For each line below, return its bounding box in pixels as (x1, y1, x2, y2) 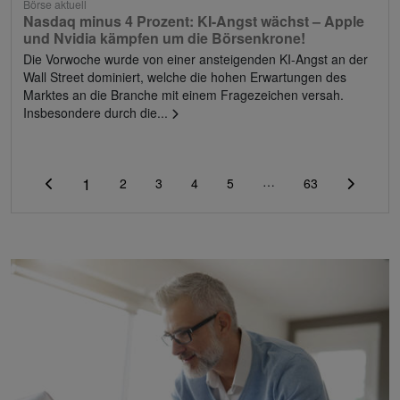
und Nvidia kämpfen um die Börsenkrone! (23, 27, 305, 48)
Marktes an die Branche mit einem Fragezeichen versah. (23, 85, 344, 104)
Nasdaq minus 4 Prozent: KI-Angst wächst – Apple (23, 10, 364, 31)
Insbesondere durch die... (23, 103, 171, 121)
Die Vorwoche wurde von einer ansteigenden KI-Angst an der (23, 49, 368, 68)
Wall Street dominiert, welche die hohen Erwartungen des (23, 67, 346, 86)
